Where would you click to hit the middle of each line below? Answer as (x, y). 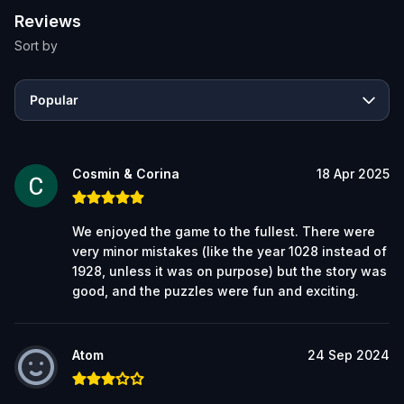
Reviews (48, 21)
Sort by (36, 45)
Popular (54, 99)
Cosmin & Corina (126, 173)
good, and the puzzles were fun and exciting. (216, 290)
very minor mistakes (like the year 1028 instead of (230, 251)
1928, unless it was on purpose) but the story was (230, 271)
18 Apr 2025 (353, 173)
